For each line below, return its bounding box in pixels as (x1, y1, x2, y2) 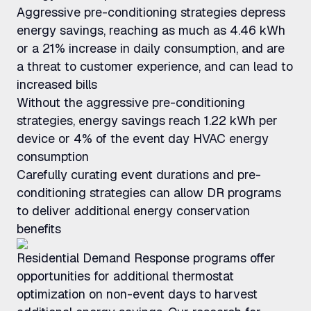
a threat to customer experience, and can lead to (17, 58, 293, 74)
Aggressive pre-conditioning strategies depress (17, 4, 285, 20)
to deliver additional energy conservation (17, 203, 250, 219)
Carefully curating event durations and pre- (17, 167, 261, 183)
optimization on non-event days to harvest (17, 286, 258, 302)
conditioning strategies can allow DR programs (17, 185, 281, 201)
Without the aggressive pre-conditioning (17, 94, 245, 110)
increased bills (17, 76, 97, 92)
